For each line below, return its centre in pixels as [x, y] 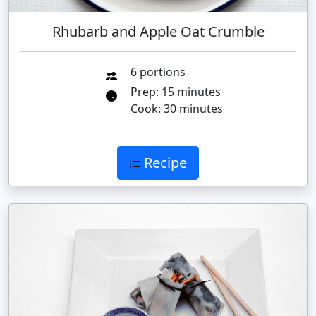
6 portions [158, 72]
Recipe [164, 163]
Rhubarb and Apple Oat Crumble [158, 32]
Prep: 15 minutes [176, 92]
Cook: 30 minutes [177, 109]
